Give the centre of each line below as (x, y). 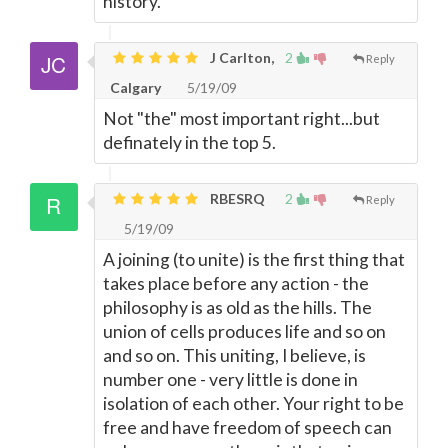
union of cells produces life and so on (244, 331)
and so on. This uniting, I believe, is (234, 355)
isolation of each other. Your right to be (253, 403)
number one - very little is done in (230, 379)
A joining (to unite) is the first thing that (254, 259)
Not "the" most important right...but (241, 118)
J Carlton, (240, 57)
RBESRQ (236, 198)
